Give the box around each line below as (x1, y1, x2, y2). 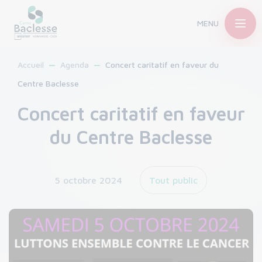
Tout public (149, 175, 198, 185)
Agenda (60, 60, 89, 70)
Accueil (18, 60, 44, 70)
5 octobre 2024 (55, 175, 122, 185)
